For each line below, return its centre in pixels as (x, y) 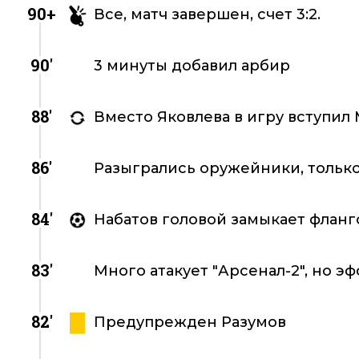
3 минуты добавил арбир (192, 66)
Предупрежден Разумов (190, 322)
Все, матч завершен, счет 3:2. (207, 14)
